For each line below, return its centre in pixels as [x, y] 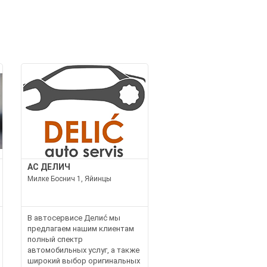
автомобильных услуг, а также [83, 250]
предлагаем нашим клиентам [80, 228]
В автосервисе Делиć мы [74, 218]
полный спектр [55, 239]
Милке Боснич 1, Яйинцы [69, 178]
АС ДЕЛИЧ [49, 167]
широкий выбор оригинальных [83, 260]
